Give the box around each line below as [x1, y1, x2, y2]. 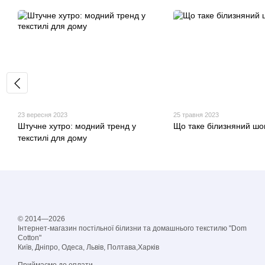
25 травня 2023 [173, 111, 219, 119]
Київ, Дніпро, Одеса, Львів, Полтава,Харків [18, 243, 159, 252]
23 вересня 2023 [18, 111, 67, 119]
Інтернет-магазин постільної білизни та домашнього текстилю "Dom [18, 224, 247, 233]
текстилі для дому [18, 133, 87, 143]
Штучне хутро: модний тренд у [18, 121, 136, 131]
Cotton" [18, 234, 41, 243]
